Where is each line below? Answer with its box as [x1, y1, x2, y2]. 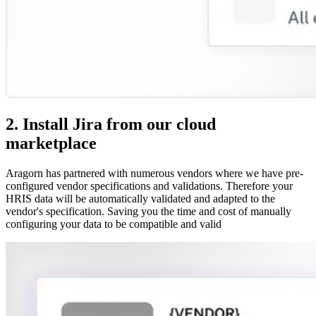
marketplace [6, 134, 97, 153]
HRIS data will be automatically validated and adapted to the [6, 193, 275, 205]
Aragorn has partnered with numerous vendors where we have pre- [6, 167, 303, 180]
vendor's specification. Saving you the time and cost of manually [6, 205, 291, 218]
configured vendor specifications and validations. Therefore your [6, 180, 293, 193]
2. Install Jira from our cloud [6, 115, 216, 134]
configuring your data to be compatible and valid [6, 218, 221, 231]
